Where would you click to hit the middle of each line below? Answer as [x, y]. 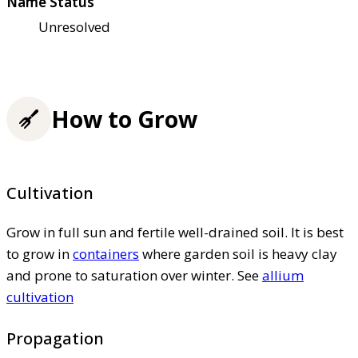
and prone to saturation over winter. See [134, 275]
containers [106, 253]
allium [283, 275]
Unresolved [74, 27]
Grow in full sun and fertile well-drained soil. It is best [175, 232]
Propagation [55, 338]
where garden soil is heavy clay [238, 253]
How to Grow [124, 119]
